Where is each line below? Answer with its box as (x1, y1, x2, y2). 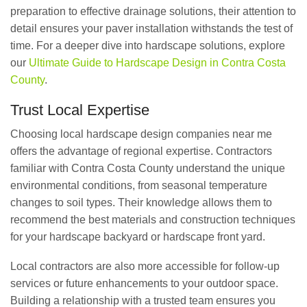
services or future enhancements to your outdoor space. (10, 278, 278, 290)
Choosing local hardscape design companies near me (10, 127, 272, 140)
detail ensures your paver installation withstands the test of (10, 23, 293, 35)
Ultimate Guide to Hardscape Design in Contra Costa (29, 57, 286, 69)
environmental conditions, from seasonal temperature (10, 179, 267, 191)
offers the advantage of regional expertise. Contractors (10, 145, 272, 157)
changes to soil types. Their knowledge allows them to (10, 196, 272, 208)
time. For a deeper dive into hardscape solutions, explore (10, 40, 285, 52)
